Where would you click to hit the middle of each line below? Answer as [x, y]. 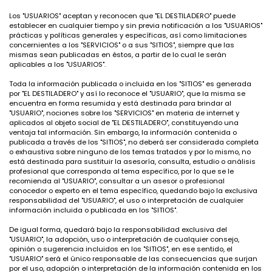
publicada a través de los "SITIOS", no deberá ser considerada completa [134, 142]
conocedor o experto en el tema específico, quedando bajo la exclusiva [133, 191]
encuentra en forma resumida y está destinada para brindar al [120, 103]
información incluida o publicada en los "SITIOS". [93, 210]
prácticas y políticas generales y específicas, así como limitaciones [128, 35]
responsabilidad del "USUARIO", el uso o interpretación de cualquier [126, 200]
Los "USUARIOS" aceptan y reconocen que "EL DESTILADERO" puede [122, 16]
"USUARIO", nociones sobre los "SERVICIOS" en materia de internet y [124, 113]
